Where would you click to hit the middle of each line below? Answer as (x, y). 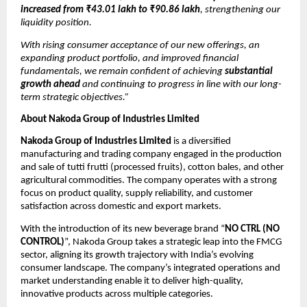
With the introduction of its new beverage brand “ (123, 229)
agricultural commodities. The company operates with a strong (149, 181)
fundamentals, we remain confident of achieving (123, 71)
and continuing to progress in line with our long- (181, 84)
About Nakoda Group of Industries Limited (110, 119)
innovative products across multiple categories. (117, 294)
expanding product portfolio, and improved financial (130, 58)
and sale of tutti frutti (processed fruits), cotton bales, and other (152, 168)
